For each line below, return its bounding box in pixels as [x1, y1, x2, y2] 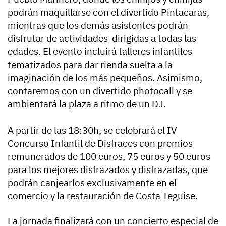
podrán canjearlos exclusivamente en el [8, 176, 177, 189]
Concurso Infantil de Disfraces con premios [8, 137, 193, 149]
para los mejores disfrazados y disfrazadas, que [8, 163, 208, 176]
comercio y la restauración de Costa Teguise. [8, 189, 198, 202]
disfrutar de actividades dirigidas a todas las [8, 32, 196, 44]
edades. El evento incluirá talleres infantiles [8, 45, 192, 58]
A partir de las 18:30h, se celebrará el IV [8, 124, 177, 136]
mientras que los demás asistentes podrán [8, 19, 188, 31]
